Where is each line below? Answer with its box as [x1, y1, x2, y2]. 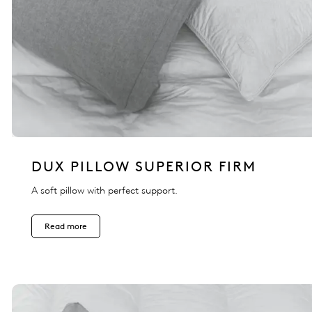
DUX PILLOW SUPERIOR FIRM [31, 158, 256, 175]
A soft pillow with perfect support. [31, 185, 178, 197]
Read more [45, 221, 87, 232]
